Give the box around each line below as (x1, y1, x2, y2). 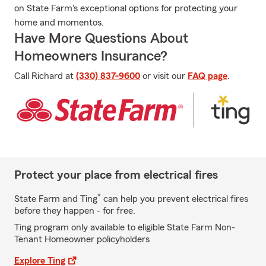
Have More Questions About (14, 31, 188, 46)
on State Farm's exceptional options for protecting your (14, 4, 237, 13)
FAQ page (188, 71, 227, 81)
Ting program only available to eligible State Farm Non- (14, 222, 235, 232)
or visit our (140, 71, 188, 81)
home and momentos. (14, 18, 104, 27)
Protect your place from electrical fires (14, 169, 218, 181)
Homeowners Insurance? (14, 49, 167, 64)
